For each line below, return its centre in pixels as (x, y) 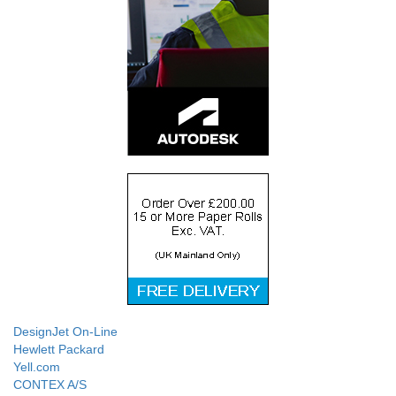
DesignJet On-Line (65, 331)
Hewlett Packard (59, 349)
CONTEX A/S (50, 384)
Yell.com (37, 366)
